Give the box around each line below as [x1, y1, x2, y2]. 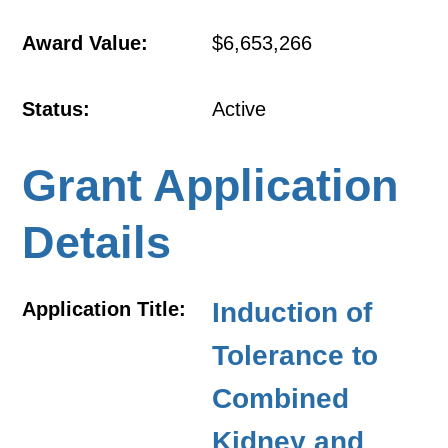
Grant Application [22, 160, 399, 211]
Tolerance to [212, 340, 379, 371]
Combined [212, 383, 350, 414]
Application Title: [22, 298, 187, 320]
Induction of [212, 297, 373, 328]
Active [212, 98, 267, 120]
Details [22, 217, 172, 268]
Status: [22, 98, 91, 120]
